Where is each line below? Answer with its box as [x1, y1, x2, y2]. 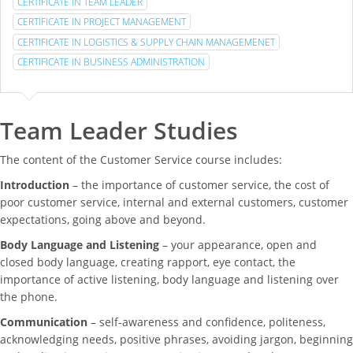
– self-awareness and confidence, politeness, [87, 314, 325, 329]
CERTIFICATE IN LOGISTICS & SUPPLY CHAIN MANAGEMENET [17, 35, 275, 49]
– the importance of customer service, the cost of [69, 176, 329, 192]
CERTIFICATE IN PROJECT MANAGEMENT [17, 15, 186, 29]
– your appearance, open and [159, 236, 317, 252]
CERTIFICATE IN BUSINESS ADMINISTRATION [17, 54, 205, 69]
